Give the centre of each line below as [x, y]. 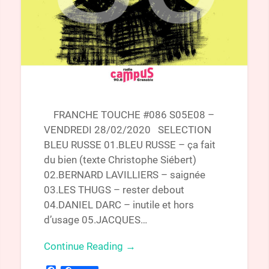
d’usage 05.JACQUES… [95, 220]
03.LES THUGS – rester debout [114, 190]
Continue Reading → [89, 246]
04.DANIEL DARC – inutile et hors [119, 205]
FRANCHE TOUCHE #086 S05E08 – [129, 115]
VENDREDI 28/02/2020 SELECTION [127, 130]
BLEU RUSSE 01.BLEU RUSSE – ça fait [129, 145]
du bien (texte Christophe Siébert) [120, 160]
